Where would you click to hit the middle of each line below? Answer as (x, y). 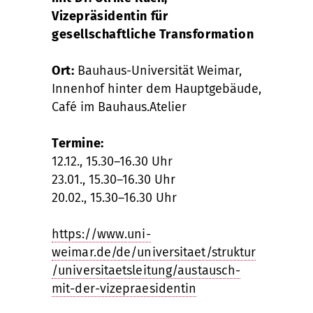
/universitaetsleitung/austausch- (146, 270)
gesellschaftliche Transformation (153, 34)
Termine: (78, 143)
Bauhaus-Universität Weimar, (158, 70)
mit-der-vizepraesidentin (124, 288)
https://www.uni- (101, 234)
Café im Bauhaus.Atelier (119, 107)
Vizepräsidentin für (110, 16)
